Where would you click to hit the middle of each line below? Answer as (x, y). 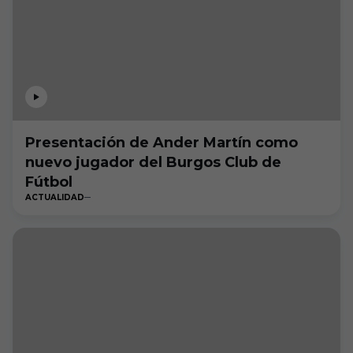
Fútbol (49, 182)
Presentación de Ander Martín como (162, 143)
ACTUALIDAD (55, 197)
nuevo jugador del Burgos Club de (153, 162)
